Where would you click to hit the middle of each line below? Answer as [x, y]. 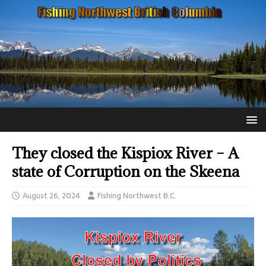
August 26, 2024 [51, 196]
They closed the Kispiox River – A [125, 153]
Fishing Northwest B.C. [137, 196]
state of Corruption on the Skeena [126, 172]
